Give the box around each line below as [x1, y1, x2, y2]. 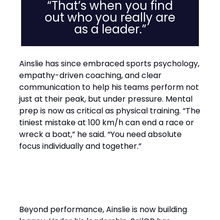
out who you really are [45, 9, 175, 26]
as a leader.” [74, 21, 146, 37]
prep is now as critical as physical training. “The [19, 105, 200, 116]
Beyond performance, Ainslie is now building [19, 204, 187, 215]
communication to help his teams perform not [19, 82, 199, 93]
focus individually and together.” [19, 140, 141, 152]
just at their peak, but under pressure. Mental [19, 93, 192, 105]
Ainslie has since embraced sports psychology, [19, 58, 199, 69]
